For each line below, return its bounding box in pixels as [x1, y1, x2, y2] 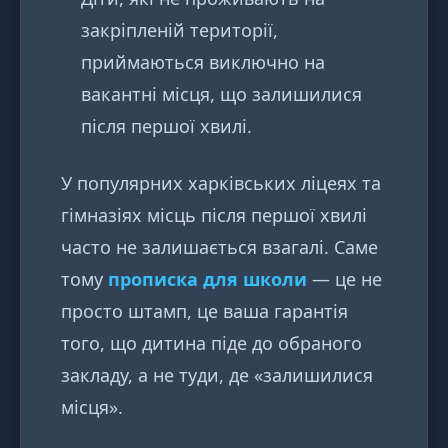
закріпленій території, [81, 18, 278, 43]
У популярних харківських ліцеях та [61, 171, 381, 196]
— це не [307, 267, 382, 292]
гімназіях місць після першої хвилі [61, 203, 367, 228]
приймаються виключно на [81, 50, 325, 75]
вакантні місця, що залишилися [81, 82, 362, 107]
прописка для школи [108, 267, 307, 292]
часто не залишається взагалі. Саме [61, 235, 378, 260]
